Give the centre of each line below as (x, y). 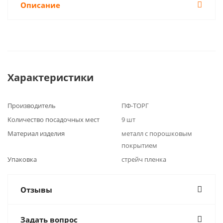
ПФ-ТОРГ (135, 106)
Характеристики (51, 77)
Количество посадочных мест (54, 119)
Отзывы (36, 190)
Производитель (32, 106)
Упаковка (22, 159)
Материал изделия (36, 133)
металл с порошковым (157, 133)
